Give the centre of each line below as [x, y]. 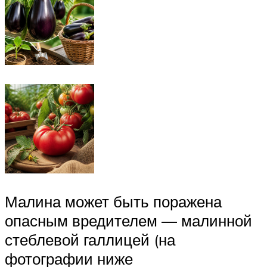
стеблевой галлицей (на [90, 240]
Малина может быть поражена [113, 202]
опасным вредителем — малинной [128, 221]
